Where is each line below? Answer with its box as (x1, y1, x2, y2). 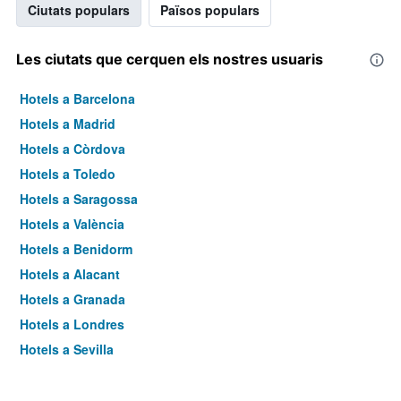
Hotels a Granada (20, 290, 125, 308)
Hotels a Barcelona (20, 90, 135, 107)
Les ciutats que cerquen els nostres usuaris (16, 50, 323, 68)
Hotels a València (20, 215, 124, 233)
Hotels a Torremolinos (20, 365, 154, 383)
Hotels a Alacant (20, 265, 120, 283)
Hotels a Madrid (20, 115, 115, 132)
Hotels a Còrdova (20, 140, 125, 158)
